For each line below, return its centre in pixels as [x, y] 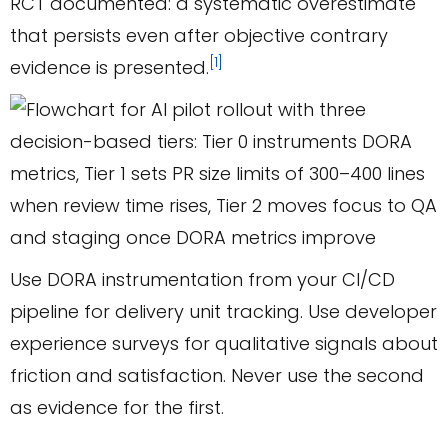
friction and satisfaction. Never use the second [217, 376]
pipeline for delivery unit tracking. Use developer [223, 312]
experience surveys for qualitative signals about [224, 344]
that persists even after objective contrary [199, 36]
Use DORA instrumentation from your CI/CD [202, 280]
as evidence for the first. [117, 408]
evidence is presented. [109, 68]
